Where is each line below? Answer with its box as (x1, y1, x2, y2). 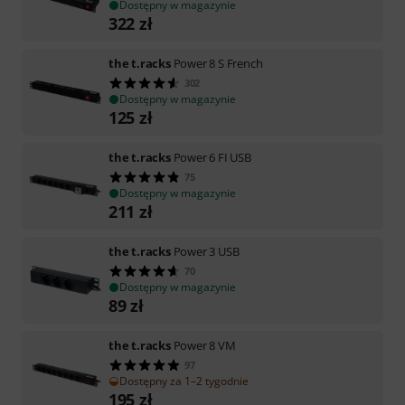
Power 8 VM (173, 336, 236, 353)
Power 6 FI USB (173, 148, 251, 165)
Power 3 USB (173, 242, 240, 259)
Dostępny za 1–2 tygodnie (119, 372, 249, 389)
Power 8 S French (173, 54, 263, 71)
